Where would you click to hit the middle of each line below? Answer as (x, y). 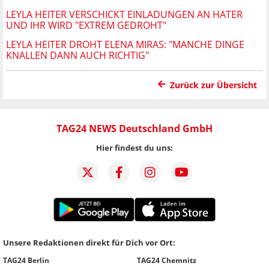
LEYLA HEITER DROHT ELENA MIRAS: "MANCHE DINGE (125, 44)
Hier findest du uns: (134, 147)
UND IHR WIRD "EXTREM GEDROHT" (86, 25)
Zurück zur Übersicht (213, 85)
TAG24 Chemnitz (167, 260)
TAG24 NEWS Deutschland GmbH (134, 128)
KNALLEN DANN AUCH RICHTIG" (77, 55)
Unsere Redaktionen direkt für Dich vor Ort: (89, 242)
